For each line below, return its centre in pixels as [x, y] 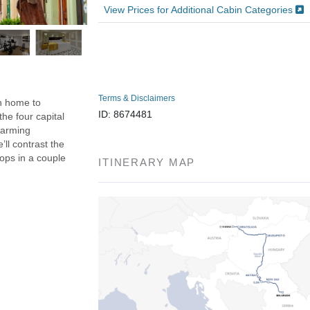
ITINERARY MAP [147, 162]
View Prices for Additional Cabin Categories [200, 9]
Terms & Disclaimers [137, 98]
